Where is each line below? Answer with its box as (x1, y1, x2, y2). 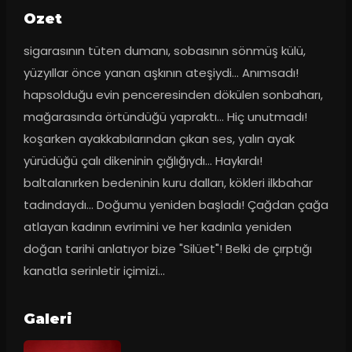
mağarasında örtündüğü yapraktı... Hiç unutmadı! (23, 108, 307, 125)
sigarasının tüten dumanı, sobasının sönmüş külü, (23, 42, 306, 59)
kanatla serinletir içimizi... (23, 262, 165, 279)
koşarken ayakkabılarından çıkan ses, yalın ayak (23, 130, 295, 147)
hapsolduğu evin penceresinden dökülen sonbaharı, (23, 86, 323, 103)
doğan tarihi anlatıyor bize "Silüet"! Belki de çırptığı (23, 240, 312, 257)
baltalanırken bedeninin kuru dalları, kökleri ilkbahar (23, 174, 313, 191)
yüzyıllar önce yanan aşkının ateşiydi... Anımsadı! (23, 64, 299, 81)
